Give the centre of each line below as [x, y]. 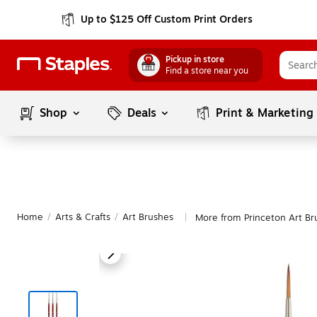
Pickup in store [195, 59]
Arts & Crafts [83, 217]
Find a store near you [207, 71]
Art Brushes [148, 217]
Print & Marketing [265, 113]
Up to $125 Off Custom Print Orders [167, 19]
